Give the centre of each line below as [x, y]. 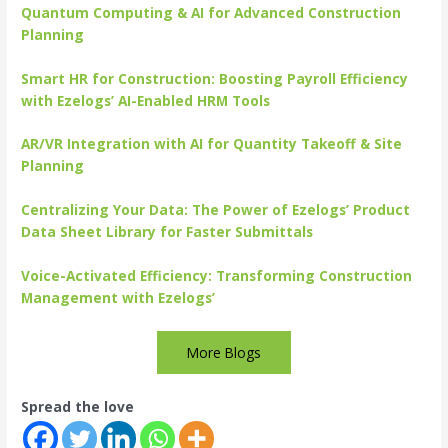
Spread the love [78, 407]
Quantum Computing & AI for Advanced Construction [211, 12]
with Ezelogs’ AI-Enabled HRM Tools [146, 100]
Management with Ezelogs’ [118, 298]
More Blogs [224, 353]
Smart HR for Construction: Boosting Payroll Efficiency [215, 78]
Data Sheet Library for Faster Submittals [167, 232]
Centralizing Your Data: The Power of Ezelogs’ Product [216, 210]
